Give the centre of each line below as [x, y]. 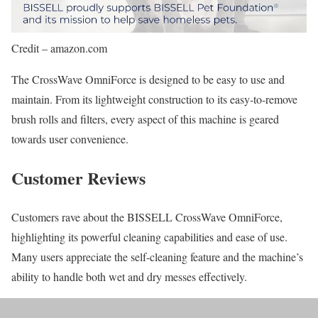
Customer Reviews [78, 177]
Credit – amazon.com [59, 48]
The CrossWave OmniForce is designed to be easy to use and [148, 79]
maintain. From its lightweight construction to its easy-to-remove [154, 99]
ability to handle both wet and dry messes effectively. [129, 276]
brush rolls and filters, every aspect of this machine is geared [145, 119]
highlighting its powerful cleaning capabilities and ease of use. [149, 236]
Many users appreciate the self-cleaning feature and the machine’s [157, 256]
